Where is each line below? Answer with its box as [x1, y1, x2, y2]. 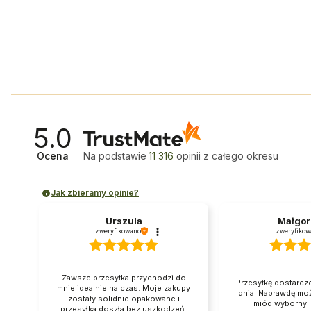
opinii [174, 150, 204, 162]
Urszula [105, 215, 142, 227]
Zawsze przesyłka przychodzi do [61, 272, 186, 283]
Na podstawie [83, 150, 147, 162]
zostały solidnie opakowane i [67, 293, 180, 303]
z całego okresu [203, 150, 279, 162]
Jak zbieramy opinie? [51, 187, 139, 199]
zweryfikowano [95, 227, 141, 235]
